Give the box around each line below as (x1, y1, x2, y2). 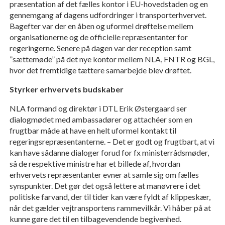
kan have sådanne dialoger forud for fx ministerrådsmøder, (9, 148, 209, 158)
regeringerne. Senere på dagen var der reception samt (9, 43, 191, 53)
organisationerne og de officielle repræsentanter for (9, 32, 188, 42)
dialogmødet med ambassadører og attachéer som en (9, 115, 192, 125)
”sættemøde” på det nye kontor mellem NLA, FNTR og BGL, (9, 54, 214, 64)
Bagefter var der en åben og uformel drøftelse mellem (9, 21, 193, 31)
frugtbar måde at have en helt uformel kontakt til (9, 126, 176, 136)
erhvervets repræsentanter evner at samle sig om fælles (9, 170, 199, 180)
